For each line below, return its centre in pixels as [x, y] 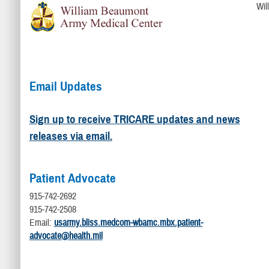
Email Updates [65, 86]
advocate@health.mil [66, 236]
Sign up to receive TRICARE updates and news [134, 119]
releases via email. [71, 136]
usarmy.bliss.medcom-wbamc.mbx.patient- [128, 222]
